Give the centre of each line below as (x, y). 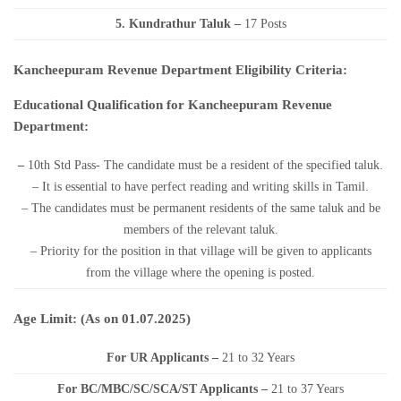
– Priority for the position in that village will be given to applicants (200, 251)
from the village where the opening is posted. (200, 273)
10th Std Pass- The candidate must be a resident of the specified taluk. (205, 165)
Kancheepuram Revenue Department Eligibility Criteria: (180, 70)
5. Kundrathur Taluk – (178, 24)
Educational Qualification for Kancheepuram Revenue (173, 105)
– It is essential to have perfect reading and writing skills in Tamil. (200, 187)
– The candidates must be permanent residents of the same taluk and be (200, 208)
